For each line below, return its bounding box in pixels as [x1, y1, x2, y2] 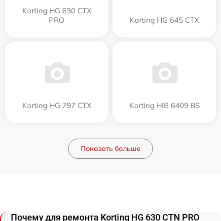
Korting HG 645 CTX [129, 15, 199, 25]
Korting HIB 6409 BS [129, 101, 200, 110]
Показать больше [80, 144, 141, 153]
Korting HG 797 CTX [22, 101, 92, 110]
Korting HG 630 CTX [22, 6, 92, 16]
